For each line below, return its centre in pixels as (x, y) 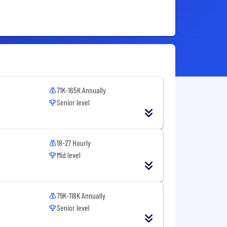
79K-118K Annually (81, 196)
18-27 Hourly (74, 143)
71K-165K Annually (82, 90)
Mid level (69, 155)
